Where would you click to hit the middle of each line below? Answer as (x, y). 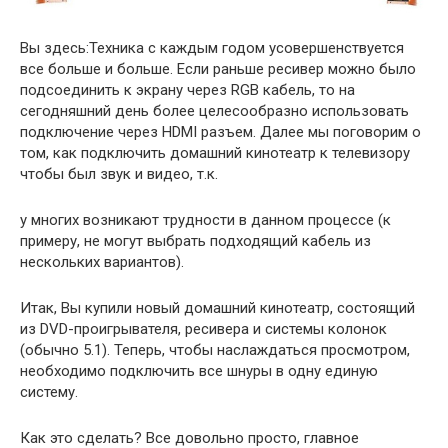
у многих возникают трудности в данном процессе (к (205, 220)
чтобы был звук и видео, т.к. (119, 174)
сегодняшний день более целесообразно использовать (214, 111)
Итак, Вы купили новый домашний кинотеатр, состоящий (217, 308)
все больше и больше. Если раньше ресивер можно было (218, 69)
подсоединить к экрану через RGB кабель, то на (187, 90)
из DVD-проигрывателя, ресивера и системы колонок (203, 329)
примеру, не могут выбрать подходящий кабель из (195, 241)
